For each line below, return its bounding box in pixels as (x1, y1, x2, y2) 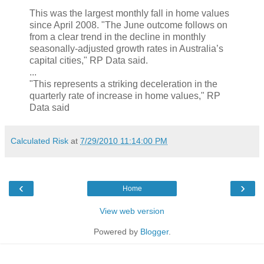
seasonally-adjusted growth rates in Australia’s (29, 43, 223, 54)
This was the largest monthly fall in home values (29, 8, 229, 18)
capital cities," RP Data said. (29, 55, 148, 65)
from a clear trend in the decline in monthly (29, 31, 206, 42)
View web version (100, 206, 164, 216)
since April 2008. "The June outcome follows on (29, 19, 227, 30)
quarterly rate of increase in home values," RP (29, 90, 220, 101)
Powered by (93, 226, 140, 236)
